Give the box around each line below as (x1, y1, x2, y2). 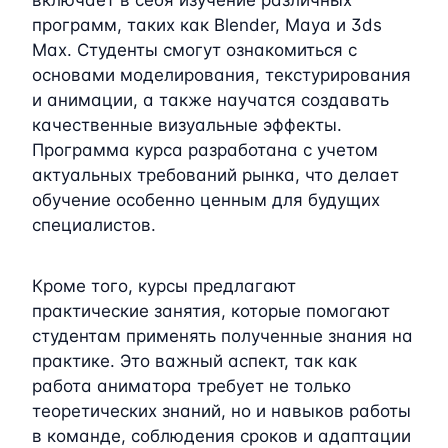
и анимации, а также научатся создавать (32, 89, 389, 110)
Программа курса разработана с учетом (32, 139, 378, 160)
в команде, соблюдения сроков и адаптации (32, 425, 411, 446)
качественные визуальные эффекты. (32, 114, 342, 135)
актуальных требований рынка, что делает (32, 164, 399, 185)
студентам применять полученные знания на (32, 325, 413, 346)
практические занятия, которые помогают (32, 300, 390, 321)
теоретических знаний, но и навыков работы (32, 400, 411, 421)
